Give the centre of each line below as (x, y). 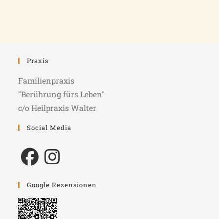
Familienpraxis (46, 81)
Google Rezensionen (62, 185)
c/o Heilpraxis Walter (57, 108)
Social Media (49, 128)
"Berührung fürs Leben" (62, 94)
